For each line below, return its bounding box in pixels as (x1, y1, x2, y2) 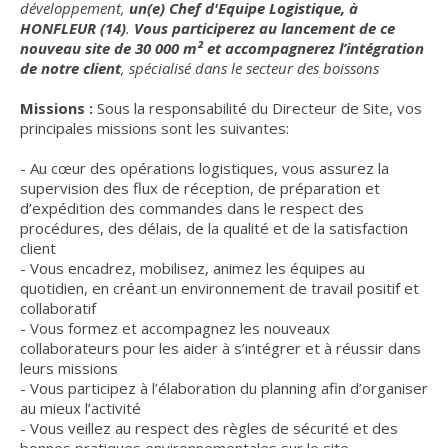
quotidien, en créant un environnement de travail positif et (20, 278, 419, 298)
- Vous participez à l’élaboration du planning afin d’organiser (20, 378, 428, 398)
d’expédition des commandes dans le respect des (20, 198, 364, 218)
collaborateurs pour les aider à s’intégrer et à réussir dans (20, 338, 421, 358)
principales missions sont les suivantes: (20, 118, 289, 138)
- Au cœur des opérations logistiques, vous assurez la (20, 158, 389, 178)
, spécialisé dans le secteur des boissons (121, 58, 379, 78)
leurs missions (20, 358, 118, 378)
